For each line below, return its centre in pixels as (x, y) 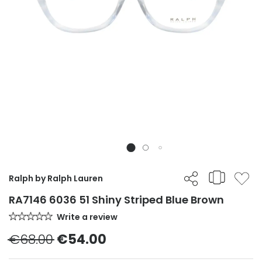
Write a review (87, 217)
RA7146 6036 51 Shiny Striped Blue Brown (116, 200)
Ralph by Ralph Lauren (56, 179)
